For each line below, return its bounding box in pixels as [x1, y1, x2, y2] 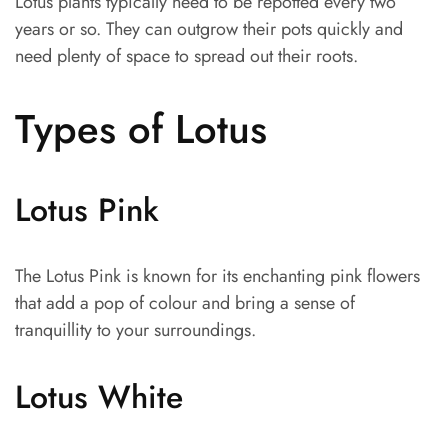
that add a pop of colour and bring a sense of [15, 290, 355, 317]
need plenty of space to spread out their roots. [15, 42, 358, 69]
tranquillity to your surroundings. [15, 317, 256, 344]
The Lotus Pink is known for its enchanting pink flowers [15, 263, 420, 290]
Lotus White [15, 374, 183, 421]
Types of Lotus [15, 99, 267, 158]
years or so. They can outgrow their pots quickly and [15, 15, 403, 42]
